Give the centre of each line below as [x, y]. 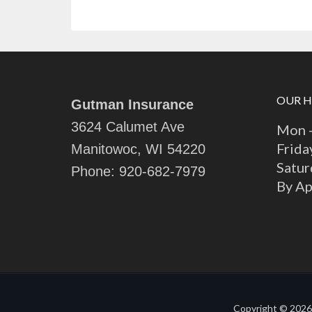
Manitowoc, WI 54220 [138, 149]
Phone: [95, 171]
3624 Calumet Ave [130, 126]
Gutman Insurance [132, 104]
